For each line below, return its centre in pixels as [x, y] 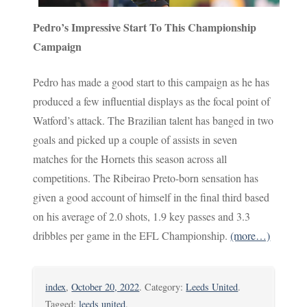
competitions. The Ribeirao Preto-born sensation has [146, 178]
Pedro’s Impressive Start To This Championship [145, 27]
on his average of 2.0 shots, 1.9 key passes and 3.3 [142, 216]
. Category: [163, 287]
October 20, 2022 [106, 287]
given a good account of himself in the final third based [151, 197]
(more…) [250, 235]
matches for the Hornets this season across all [130, 159]
